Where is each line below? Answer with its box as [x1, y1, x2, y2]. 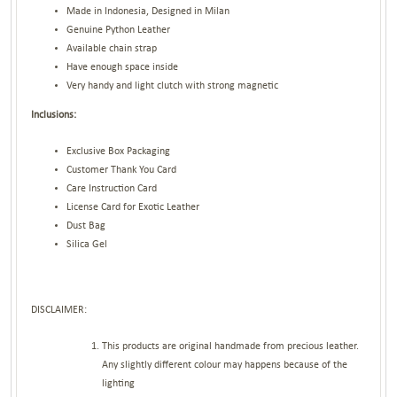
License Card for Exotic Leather [66, 201, 200, 213]
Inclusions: [31, 109, 77, 121]
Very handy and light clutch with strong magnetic [66, 80, 279, 91]
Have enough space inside [66, 61, 179, 73]
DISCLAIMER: [31, 304, 88, 315]
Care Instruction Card [66, 183, 158, 194]
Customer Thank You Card [66, 164, 177, 175]
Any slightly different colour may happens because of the [102, 359, 348, 370]
